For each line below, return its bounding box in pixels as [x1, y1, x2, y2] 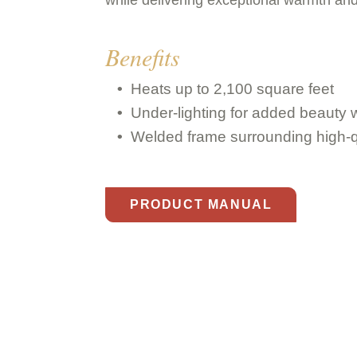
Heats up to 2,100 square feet [131, 80, 334, 97]
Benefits [105, 40, 180, 73]
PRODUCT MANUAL [130, 197, 273, 211]
